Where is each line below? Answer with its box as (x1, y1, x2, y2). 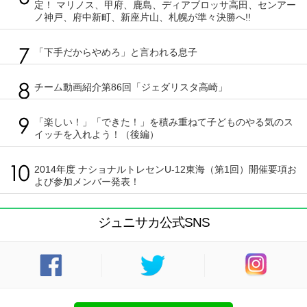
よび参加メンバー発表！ (34, 176, 140, 188)
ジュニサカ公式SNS (97, 215, 210, 230)
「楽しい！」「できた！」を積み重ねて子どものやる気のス (34, 116, 293, 128)
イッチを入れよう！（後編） (34, 129, 159, 140)
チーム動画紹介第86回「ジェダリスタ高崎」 (34, 82, 228, 93)
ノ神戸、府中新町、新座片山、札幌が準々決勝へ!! (34, 12, 251, 23)
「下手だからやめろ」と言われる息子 (34, 47, 197, 58)
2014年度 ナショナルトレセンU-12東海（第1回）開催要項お (34, 164, 297, 175)
